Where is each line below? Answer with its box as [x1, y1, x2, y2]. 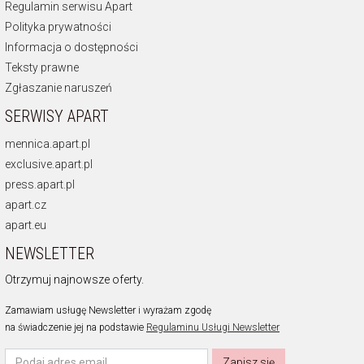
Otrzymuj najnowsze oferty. [5, 273, 144, 287]
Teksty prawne [5, 61, 79, 75]
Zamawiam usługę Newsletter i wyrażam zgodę [5, 305, 211, 317]
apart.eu [5, 219, 46, 232]
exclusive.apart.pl [5, 158, 93, 171]
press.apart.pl [5, 178, 75, 192]
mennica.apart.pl [5, 137, 90, 151]
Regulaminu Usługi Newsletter [146, 322, 279, 334]
